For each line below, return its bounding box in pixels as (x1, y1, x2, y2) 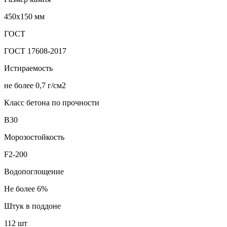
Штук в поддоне (4, 201, 61, 210)
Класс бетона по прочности (4, 98, 99, 107)
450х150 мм (4, 12, 45, 21)
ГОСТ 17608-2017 (4, 46, 66, 55)
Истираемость (4, 63, 53, 72)
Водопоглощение (4, 167, 64, 176)
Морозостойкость (4, 132, 64, 141)
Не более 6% (4, 184, 48, 193)
